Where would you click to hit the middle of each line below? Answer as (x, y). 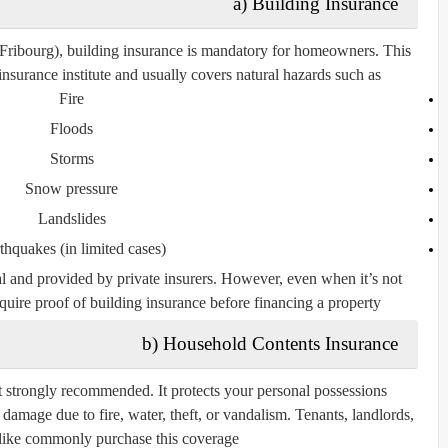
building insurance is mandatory (167, 50)
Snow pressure (71, 188)
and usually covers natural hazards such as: (246, 74)
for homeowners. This (339, 50)
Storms (71, 158)
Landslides (71, 218)
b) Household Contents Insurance (270, 343)
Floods (71, 128)
